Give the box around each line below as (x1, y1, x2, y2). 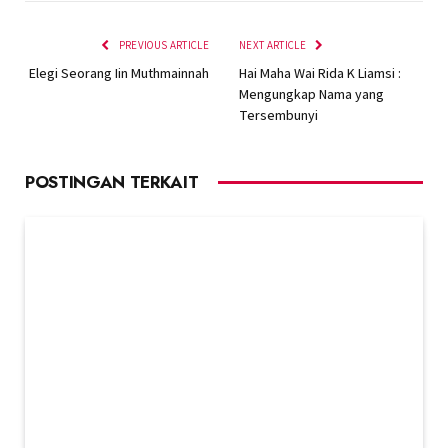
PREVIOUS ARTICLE (116, 37, 209, 52)
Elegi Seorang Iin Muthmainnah (29, 63, 209, 82)
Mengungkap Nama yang (239, 84, 384, 103)
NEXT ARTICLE (239, 37, 309, 52)
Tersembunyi (239, 105, 318, 124)
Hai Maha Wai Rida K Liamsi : (239, 63, 401, 82)
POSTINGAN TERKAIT (25, 169, 199, 194)
